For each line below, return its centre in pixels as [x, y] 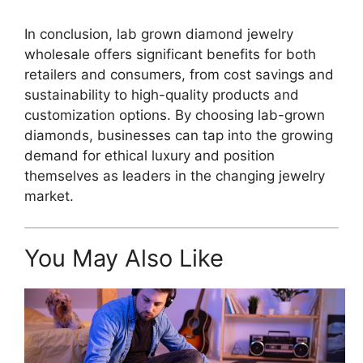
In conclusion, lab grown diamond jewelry [159, 34]
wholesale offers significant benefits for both [170, 54]
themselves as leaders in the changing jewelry [175, 175]
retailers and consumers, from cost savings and [179, 74]
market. [49, 196]
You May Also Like [124, 258]
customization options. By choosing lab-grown [175, 115]
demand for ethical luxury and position [149, 155]
